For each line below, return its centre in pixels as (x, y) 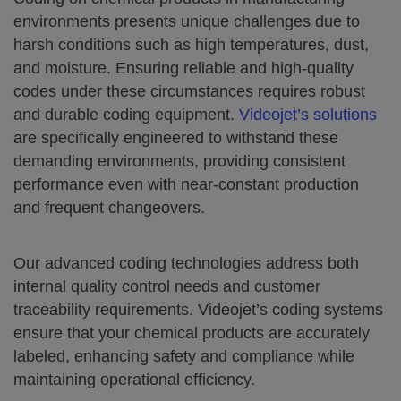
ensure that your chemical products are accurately (192, 333)
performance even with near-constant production (186, 184)
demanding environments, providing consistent (179, 161)
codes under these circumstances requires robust (189, 91)
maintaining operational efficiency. (134, 380)
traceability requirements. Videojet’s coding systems (198, 310)
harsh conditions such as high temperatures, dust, (191, 45)
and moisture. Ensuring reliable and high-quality (183, 68)
